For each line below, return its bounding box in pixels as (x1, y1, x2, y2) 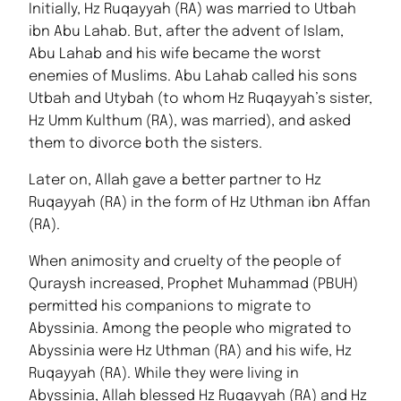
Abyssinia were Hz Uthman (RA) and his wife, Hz (29, 344, 352, 360)
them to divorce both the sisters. (29, 136, 262, 152)
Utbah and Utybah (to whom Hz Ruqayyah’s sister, (29, 91, 372, 107)
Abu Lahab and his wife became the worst (29, 47, 321, 63)
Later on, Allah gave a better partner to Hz (29, 173, 321, 189)
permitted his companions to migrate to (29, 299, 311, 315)
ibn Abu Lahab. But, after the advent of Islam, (29, 24, 344, 40)
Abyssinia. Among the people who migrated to (29, 321, 352, 337)
